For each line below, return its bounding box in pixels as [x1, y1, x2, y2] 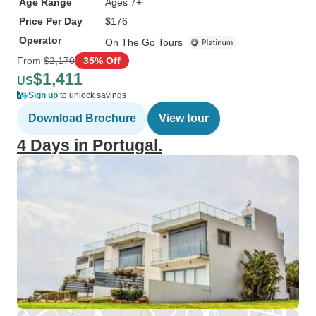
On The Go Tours [105, 37, 183, 48]
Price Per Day [19, 16, 83, 27]
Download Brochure [28, 112, 136, 124]
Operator [19, 35, 61, 46]
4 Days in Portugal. [17, 136, 162, 154]
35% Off [83, 54, 121, 66]
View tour [159, 112, 209, 124]
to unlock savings [58, 90, 126, 100]
